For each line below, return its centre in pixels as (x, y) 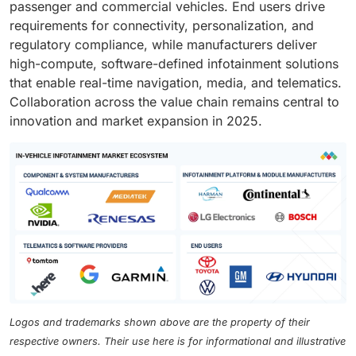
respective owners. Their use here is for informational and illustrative (178, 342)
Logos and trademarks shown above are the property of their (160, 323)
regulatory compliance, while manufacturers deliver (163, 45)
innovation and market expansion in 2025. (136, 121)
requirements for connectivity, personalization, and (162, 26)
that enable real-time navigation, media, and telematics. (176, 83)
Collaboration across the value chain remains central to (174, 102)
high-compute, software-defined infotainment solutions (174, 64)
